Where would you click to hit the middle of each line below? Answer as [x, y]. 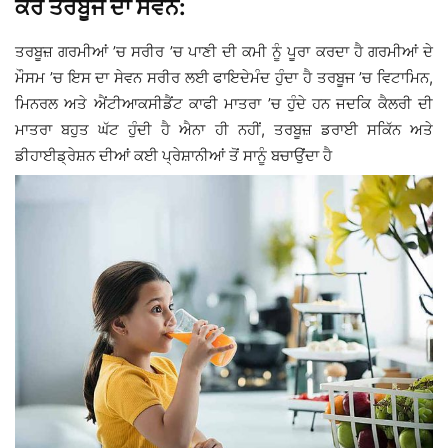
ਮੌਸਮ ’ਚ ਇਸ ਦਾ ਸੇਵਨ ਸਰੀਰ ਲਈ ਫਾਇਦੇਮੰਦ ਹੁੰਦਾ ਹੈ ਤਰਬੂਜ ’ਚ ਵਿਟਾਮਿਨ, [224, 78]
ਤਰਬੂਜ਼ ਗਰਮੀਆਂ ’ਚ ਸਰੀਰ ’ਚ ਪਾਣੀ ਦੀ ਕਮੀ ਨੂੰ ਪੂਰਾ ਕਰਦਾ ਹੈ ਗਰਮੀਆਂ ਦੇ [224, 52]
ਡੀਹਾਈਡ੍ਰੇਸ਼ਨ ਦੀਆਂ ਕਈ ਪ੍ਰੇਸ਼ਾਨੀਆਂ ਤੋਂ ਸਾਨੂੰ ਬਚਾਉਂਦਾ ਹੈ [173, 156]
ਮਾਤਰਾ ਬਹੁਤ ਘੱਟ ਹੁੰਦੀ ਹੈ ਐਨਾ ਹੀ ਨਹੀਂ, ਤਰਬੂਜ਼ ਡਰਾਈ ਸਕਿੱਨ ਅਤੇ [224, 130]
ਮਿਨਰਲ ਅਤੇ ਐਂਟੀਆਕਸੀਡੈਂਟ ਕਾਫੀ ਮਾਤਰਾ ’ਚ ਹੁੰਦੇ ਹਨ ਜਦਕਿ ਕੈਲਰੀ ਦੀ [224, 104]
